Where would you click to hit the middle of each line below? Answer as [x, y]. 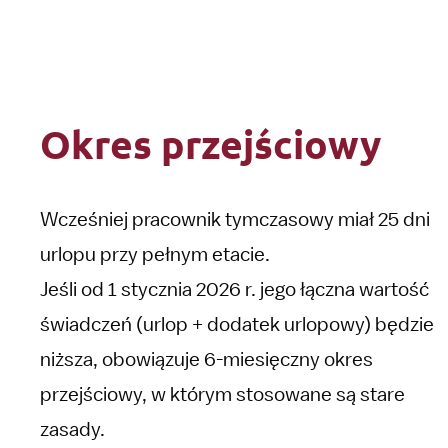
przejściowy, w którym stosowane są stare [222, 394]
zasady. [72, 429]
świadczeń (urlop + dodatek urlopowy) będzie [237, 324]
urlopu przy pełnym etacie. [155, 254]
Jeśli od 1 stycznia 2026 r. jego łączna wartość [234, 289]
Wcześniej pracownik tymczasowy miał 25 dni [235, 219]
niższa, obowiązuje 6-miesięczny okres [206, 359]
